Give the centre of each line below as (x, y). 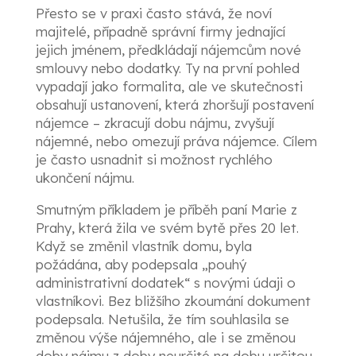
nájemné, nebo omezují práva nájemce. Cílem (176, 141)
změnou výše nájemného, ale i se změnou (165, 337)
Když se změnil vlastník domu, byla (143, 246)
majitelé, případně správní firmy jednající (160, 31)
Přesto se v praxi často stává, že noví (153, 13)
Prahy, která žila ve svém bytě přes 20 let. (167, 228)
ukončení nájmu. (85, 178)
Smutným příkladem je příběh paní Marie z (166, 209)
